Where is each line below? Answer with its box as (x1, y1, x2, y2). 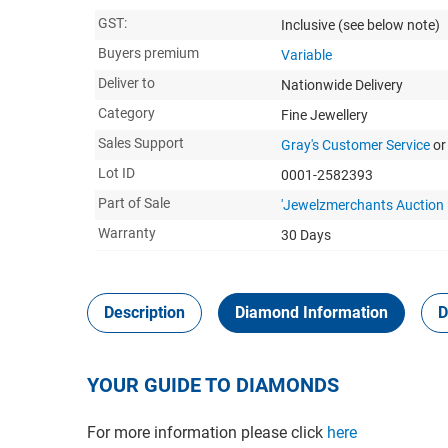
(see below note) (338, 16, 440, 33)
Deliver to (98, 74, 155, 91)
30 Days (281, 226, 331, 243)
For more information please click (87, 422, 327, 442)
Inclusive (281, 16, 338, 33)
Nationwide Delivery (281, 76, 403, 93)
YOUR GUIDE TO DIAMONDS (87, 372, 339, 397)
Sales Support (98, 134, 184, 151)
